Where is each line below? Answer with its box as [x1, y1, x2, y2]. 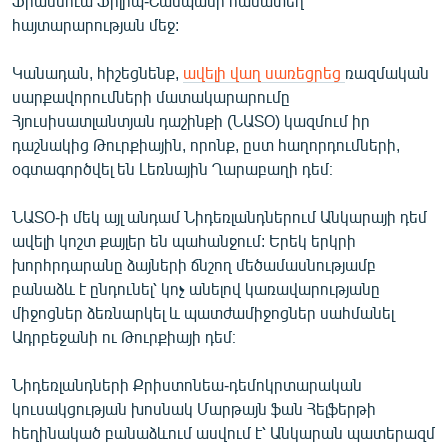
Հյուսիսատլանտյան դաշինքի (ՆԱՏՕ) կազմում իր [12, 110, 370, 130]
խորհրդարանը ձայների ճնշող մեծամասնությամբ [12, 254, 376, 274]
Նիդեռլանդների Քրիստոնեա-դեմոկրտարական [12, 374, 362, 394]
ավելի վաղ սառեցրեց [183, 62, 345, 82]
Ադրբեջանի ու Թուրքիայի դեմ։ [12, 326, 236, 346]
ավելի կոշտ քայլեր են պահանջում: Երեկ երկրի [12, 230, 356, 250]
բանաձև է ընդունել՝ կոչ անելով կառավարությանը [12, 278, 380, 298]
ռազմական [345, 62, 429, 82]
